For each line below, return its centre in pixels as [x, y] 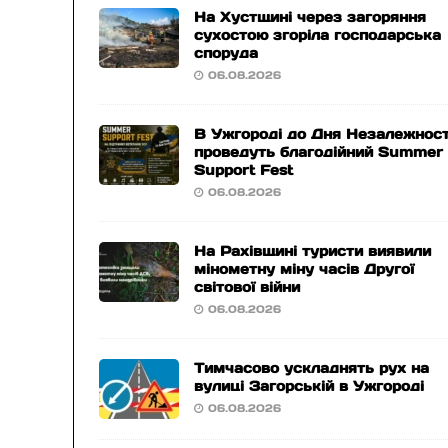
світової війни [247, 287]
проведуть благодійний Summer [319, 152]
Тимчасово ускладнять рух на [312, 368]
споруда [226, 53]
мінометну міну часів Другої [304, 269]
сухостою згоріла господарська [318, 35]
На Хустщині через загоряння [310, 17]
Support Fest [244, 170]
